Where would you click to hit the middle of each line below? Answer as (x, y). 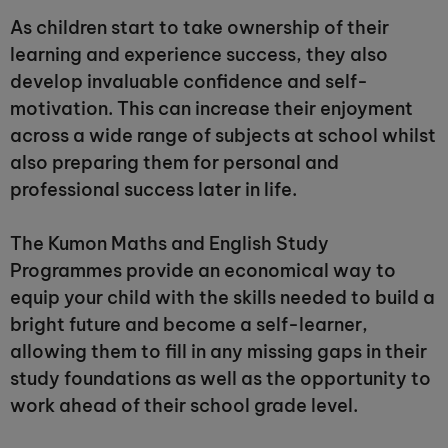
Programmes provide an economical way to (203, 270)
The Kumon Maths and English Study (169, 243)
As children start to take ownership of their (199, 27)
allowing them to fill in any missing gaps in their (218, 351)
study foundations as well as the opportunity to (220, 378)
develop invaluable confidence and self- (189, 81)
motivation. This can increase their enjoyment (211, 108)
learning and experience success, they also (199, 54)
